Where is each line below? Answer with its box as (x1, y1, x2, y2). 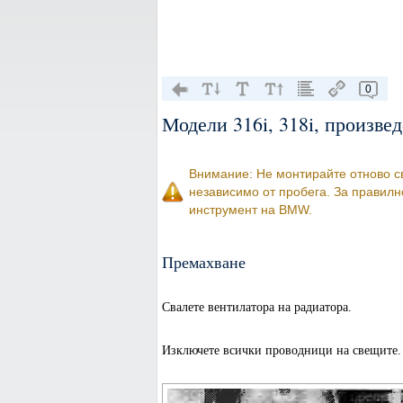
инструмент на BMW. (188, 202, 312, 217)
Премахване (161, 251, 246, 273)
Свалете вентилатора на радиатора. (161, 300, 352, 314)
